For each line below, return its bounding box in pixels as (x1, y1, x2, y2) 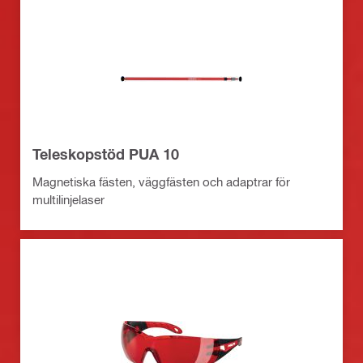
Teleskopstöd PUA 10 (32, 145, 179, 164)
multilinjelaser (32, 192, 105, 207)
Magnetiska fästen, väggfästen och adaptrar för (32, 174, 290, 190)
